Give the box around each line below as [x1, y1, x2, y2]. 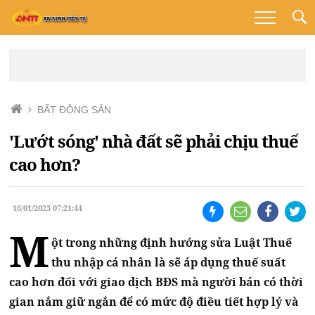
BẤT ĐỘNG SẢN [37, 104, 112, 115]
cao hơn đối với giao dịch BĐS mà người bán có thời [9, 274, 304, 290]
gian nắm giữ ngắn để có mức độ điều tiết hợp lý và [9, 294, 300, 310]
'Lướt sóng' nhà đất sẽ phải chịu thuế [9, 129, 299, 153]
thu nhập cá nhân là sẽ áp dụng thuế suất [51, 255, 286, 271]
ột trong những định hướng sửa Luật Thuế [51, 235, 292, 251]
